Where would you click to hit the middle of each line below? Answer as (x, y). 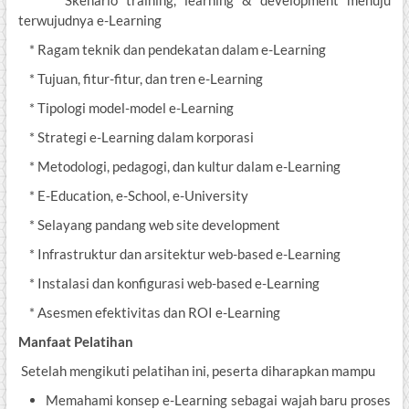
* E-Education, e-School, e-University (133, 196)
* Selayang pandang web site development (149, 225)
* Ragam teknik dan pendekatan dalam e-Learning (172, 50)
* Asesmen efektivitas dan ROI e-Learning (149, 313)
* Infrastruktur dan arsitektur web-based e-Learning (179, 254)
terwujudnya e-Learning (89, 21)
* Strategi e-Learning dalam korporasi (136, 137)
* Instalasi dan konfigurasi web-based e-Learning (168, 283)
